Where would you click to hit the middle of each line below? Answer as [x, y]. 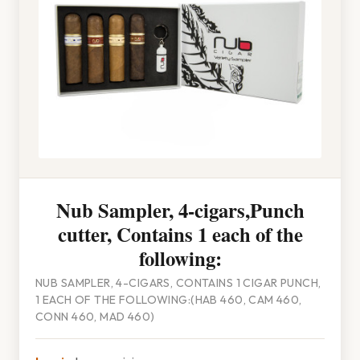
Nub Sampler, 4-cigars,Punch [180, 210]
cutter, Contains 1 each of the [180, 234]
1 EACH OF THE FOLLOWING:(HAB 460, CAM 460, [169, 300]
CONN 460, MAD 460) [95, 317]
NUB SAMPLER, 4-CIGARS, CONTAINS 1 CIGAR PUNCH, [178, 283]
